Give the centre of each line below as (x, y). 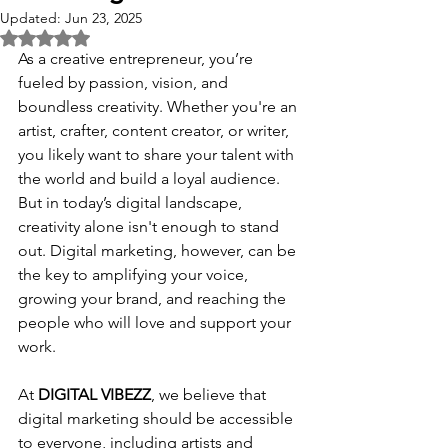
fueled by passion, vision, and (125, 82)
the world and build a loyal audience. (151, 178)
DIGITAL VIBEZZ (94, 394)
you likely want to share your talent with (158, 154)
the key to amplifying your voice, (135, 274)
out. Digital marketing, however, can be (159, 250)
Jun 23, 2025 (103, 18)
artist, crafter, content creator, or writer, (155, 130)
